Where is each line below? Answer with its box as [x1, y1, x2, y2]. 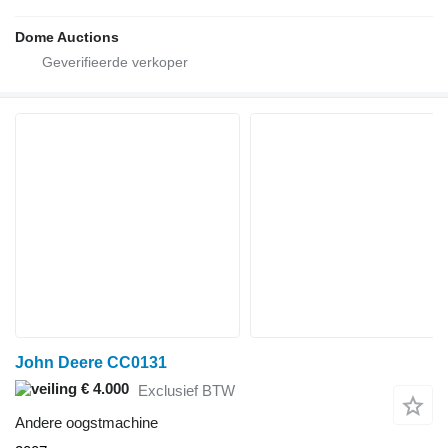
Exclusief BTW [138, 381, 235, 399]
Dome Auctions [15, 29, 119, 46]
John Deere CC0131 [15, 354, 167, 372]
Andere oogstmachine [15, 414, 158, 432]
